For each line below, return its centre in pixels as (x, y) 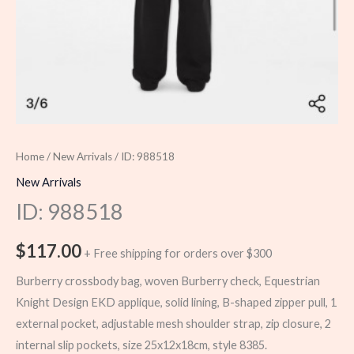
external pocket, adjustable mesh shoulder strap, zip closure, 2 (173, 324)
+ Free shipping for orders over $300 (178, 254)
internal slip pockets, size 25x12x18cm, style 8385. (141, 345)
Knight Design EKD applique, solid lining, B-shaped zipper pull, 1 (176, 303)
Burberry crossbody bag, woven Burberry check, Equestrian (168, 281)
